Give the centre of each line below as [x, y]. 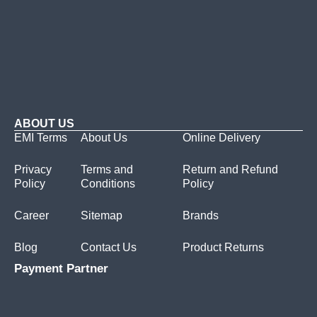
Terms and [106, 170]
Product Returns [223, 248]
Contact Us [108, 248]
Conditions [108, 184]
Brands [200, 216]
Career [31, 216]
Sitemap [101, 216]
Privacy [33, 170]
